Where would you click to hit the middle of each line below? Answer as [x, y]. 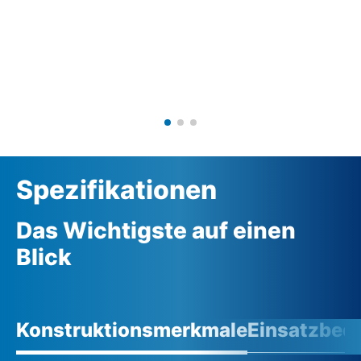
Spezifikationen [116, 189]
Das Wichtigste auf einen [156, 230]
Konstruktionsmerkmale [132, 330]
